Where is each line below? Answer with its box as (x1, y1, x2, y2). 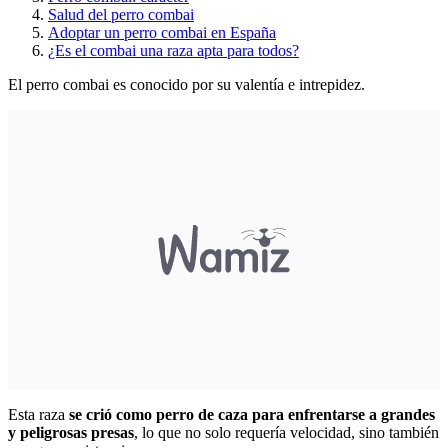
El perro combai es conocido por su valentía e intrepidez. (8, 75, 369, 93)
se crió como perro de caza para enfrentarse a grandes (65, 405, 435, 423)
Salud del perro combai (48, 5, 194, 23)
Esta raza (8, 405, 65, 423)
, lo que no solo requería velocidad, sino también (134, 423, 439, 441)
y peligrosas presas (8, 423, 134, 441)
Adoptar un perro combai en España (48, 23, 276, 41)
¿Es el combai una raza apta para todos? (48, 41, 299, 59)
